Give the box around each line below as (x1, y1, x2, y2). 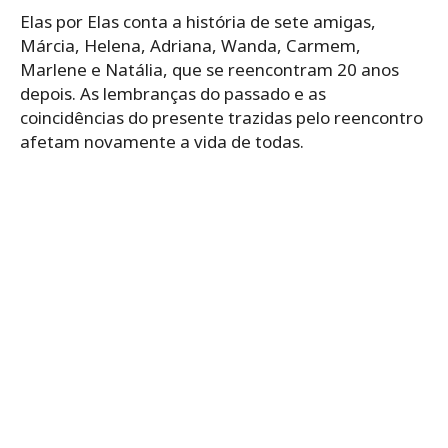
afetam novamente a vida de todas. (20, 129, 304, 153)
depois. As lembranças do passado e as (20, 81, 326, 105)
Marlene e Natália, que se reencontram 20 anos (20, 57, 399, 81)
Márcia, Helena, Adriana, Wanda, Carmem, (20, 33, 361, 57)
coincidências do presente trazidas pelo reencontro (20, 105, 423, 129)
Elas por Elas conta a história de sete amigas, (20, 9, 376, 33)
